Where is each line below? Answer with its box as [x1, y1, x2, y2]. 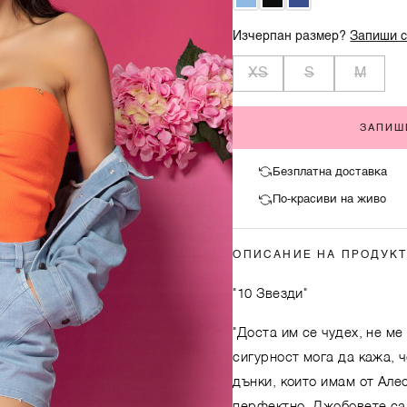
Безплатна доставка [272, 165, 387, 178]
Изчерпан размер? [233, 31, 351, 44]
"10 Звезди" [233, 286, 308, 301]
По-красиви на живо [272, 194, 386, 206]
